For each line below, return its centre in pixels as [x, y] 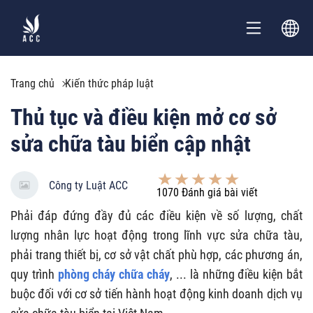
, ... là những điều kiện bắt [236, 274]
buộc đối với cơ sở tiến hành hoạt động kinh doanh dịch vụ [156, 294]
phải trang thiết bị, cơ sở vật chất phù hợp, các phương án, [156, 255]
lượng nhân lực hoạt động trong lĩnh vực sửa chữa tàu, [156, 235]
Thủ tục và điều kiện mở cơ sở [144, 117]
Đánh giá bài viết [218, 192]
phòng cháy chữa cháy [114, 274]
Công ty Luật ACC [88, 185]
